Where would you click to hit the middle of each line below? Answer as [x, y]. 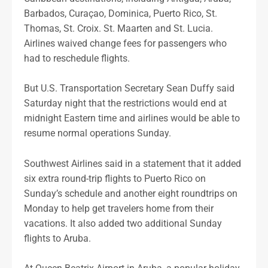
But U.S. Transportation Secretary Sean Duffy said [129, 89]
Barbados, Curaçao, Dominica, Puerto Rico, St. [121, 13]
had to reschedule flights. [77, 58]
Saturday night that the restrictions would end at [125, 103]
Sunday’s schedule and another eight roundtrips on [131, 193]
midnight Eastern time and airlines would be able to [132, 118]
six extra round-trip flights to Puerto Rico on [115, 178]
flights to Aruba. [57, 238]
